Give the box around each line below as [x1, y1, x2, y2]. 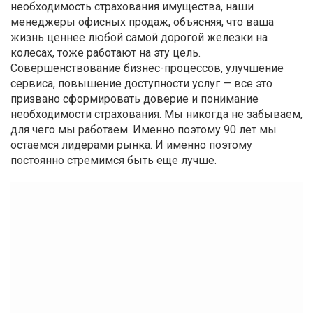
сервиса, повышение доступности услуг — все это [10, 76, 272, 90]
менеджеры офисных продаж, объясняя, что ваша [10, 15, 274, 29]
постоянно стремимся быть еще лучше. [10, 153, 217, 167]
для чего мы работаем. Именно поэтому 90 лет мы [10, 122, 277, 136]
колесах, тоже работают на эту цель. [10, 45, 201, 59]
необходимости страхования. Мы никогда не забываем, [10, 107, 303, 121]
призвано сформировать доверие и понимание [10, 92, 259, 105]
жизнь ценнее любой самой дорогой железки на [10, 30, 268, 44]
